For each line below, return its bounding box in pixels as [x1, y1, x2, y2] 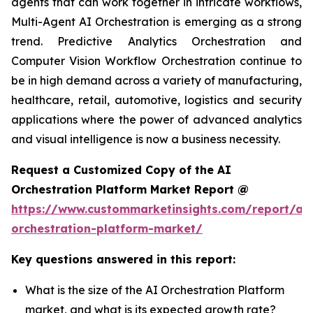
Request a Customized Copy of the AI [11, 163, 231, 177]
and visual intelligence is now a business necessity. [11, 132, 280, 147]
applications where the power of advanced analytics [11, 112, 302, 127]
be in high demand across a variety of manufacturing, [11, 73, 302, 88]
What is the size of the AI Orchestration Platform [25, 283, 284, 298]
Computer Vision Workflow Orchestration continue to [11, 54, 302, 68]
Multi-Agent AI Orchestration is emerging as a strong [11, 15, 302, 29]
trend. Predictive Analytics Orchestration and [11, 34, 302, 49]
